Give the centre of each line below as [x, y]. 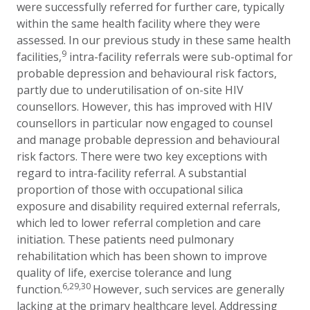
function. [39, 289]
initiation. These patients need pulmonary [125, 239]
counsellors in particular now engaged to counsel [145, 123]
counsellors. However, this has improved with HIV [145, 107]
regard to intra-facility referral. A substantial [131, 173]
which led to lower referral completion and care [139, 223]
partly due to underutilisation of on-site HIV [130, 90]
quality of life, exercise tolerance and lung [124, 273]
